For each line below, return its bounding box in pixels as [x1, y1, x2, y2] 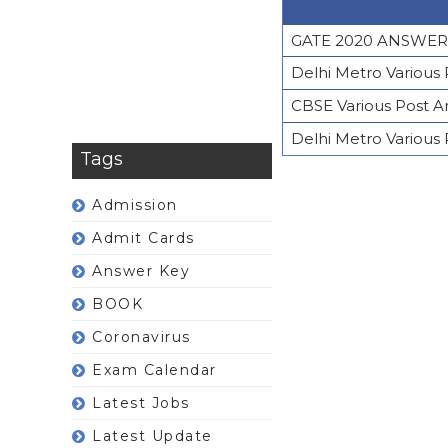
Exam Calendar [92, 361, 217, 379]
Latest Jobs [92, 394, 190, 412]
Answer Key [92, 262, 190, 280]
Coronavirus [92, 328, 191, 346]
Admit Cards [92, 229, 195, 247]
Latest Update [92, 427, 213, 445]
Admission [92, 196, 178, 214]
